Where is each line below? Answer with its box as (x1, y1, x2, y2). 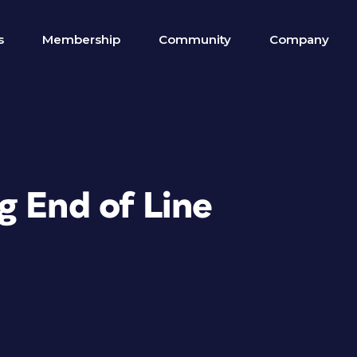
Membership (42, 32, 120, 47)
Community (159, 32, 231, 47)
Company (269, 32, 329, 47)
